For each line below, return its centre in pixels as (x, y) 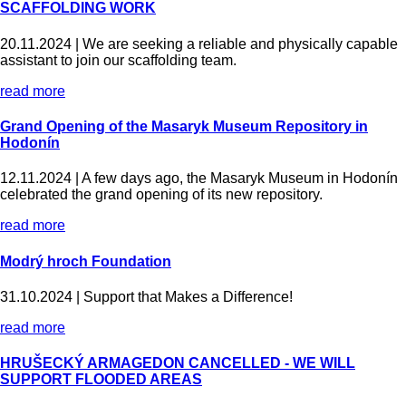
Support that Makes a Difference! (195, 296)
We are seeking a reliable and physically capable (240, 43)
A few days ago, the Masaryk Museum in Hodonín (240, 179)
